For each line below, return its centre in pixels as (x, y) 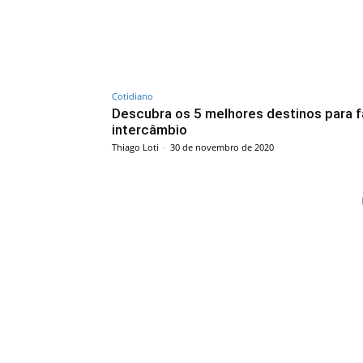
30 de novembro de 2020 (222, 147)
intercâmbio (149, 129)
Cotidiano (132, 96)
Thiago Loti (135, 147)
